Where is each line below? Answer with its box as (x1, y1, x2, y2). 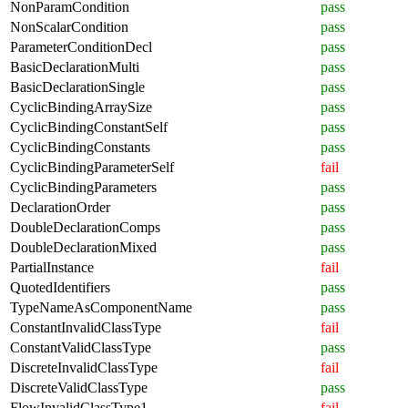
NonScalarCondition (10, 18, 128, 35)
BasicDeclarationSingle (10, 78, 145, 95)
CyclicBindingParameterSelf (10, 158, 174, 175)
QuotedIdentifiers (10, 279, 110, 295)
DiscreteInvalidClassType (10, 359, 158, 375)
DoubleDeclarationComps (10, 219, 160, 235)
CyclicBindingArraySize (10, 98, 152, 115)
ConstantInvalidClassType (10, 319, 161, 335)
